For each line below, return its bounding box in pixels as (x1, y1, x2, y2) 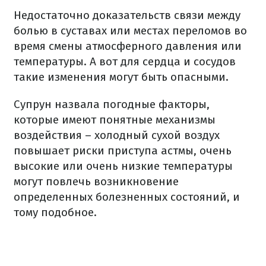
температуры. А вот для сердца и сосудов (14, 55, 236, 69)
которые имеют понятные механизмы (14, 113, 216, 127)
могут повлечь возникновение (14, 175, 179, 189)
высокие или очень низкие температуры (14, 159, 233, 173)
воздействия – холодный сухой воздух (14, 128, 220, 142)
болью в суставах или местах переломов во (14, 24, 247, 38)
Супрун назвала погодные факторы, (14, 97, 210, 112)
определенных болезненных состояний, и (14, 190, 240, 204)
